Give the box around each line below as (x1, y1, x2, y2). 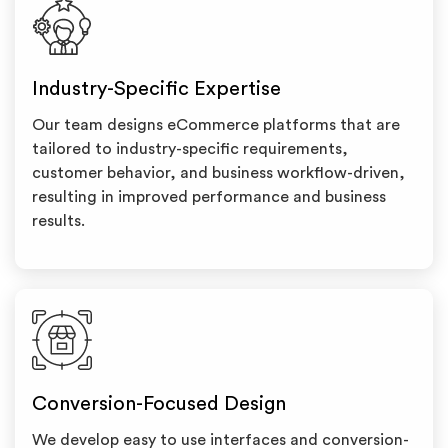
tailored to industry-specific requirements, (32, 141, 348, 157)
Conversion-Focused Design (32, 394, 286, 414)
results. (32, 213, 85, 229)
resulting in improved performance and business (32, 189, 386, 205)
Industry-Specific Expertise (32, 79, 281, 99)
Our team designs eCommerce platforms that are (32, 117, 400, 133)
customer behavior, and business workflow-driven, (32, 165, 405, 181)
